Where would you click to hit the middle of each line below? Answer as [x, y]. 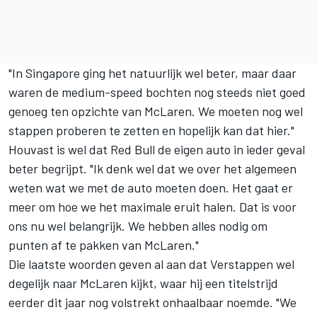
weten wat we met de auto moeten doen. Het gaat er [151, 188]
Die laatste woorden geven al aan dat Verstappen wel [151, 264]
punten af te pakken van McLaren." [104, 245]
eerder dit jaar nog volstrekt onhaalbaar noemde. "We [152, 302]
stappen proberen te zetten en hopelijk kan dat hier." [151, 131]
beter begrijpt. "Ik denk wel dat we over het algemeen [152, 169]
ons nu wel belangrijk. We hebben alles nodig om [138, 226]
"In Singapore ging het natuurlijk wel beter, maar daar [152, 73]
